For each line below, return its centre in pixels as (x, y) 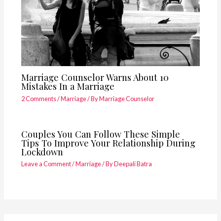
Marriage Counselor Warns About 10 (95, 77)
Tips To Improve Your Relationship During (108, 143)
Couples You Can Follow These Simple (100, 134)
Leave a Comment (46, 164)
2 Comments (38, 98)
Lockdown (42, 151)
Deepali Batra (133, 164)
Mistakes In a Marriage (68, 86)
